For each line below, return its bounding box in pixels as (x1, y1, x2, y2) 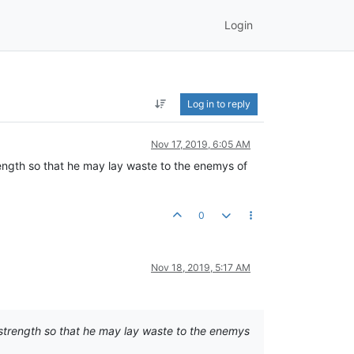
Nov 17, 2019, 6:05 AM (151, 137, 250, 150)
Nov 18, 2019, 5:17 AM (151, 261, 250, 273)
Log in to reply (187, 97, 250, 110)
